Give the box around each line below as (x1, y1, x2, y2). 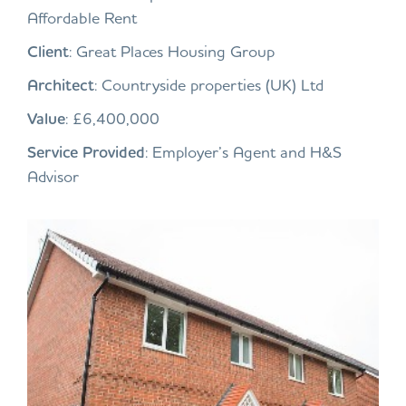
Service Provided (27, 141, 145, 161)
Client (27, 41, 69, 61)
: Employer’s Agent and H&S (145, 141, 342, 161)
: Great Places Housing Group (69, 41, 275, 61)
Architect (27, 74, 94, 94)
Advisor (27, 166, 79, 186)
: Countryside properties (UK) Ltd (94, 74, 324, 94)
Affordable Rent (27, 7, 137, 27)
